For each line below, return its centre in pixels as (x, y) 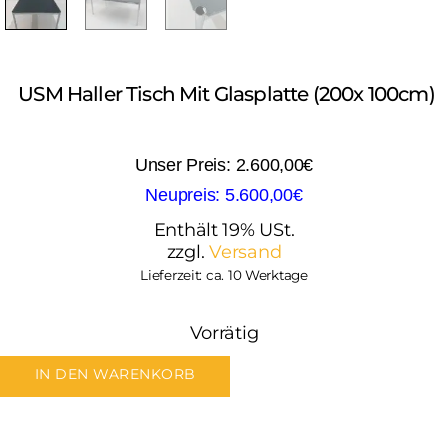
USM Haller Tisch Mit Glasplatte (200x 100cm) (226, 94)
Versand (245, 252)
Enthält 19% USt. (224, 230)
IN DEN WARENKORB (115, 374)
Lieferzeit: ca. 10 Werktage (224, 275)
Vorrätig (224, 333)
